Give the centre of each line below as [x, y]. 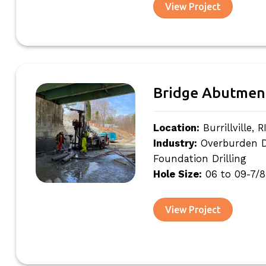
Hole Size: [177, 174]
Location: [176, 128]
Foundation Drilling [199, 159]
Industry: [175, 143]
